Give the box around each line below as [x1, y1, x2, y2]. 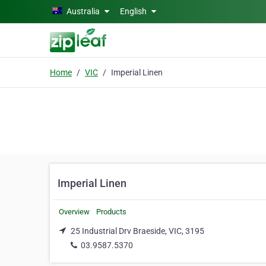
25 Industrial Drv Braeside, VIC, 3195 [71, 226, 204, 236]
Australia [66, 7, 100, 16]
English [120, 7, 148, 16]
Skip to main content [4, 5, 82, 15]
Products [96, 207, 126, 216]
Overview [59, 207, 90, 216]
